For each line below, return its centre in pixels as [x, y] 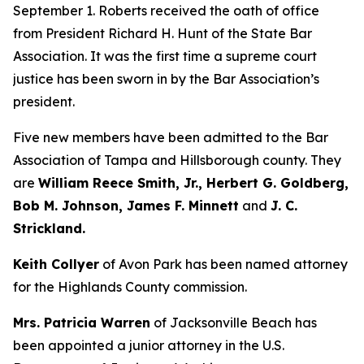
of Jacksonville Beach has [234, 323]
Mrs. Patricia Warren [82, 323]
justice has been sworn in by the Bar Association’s [166, 79]
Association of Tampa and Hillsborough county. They [177, 160]
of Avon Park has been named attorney [223, 264]
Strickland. [49, 228]
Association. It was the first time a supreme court [165, 56]
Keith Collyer [56, 264]
